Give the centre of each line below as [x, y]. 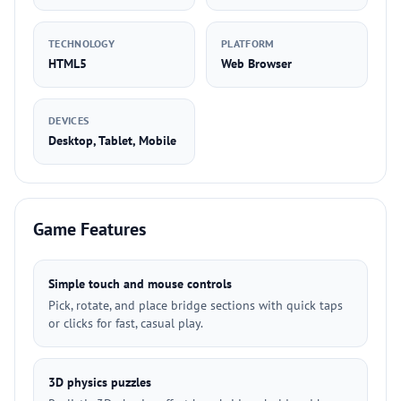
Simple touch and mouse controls [140, 284]
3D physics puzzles [100, 382]
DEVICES [69, 120]
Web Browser [256, 64]
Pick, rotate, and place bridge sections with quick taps [196, 305]
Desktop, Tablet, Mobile [112, 141]
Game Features [90, 229]
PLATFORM [248, 43]
